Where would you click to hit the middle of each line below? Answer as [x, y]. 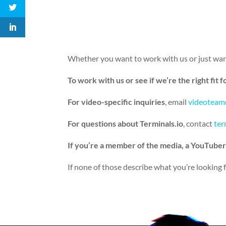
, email [177, 102]
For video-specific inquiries [117, 102]
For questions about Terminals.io [126, 124]
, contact [198, 124]
